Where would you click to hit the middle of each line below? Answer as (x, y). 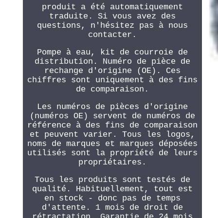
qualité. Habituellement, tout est (112, 189)
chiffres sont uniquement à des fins (112, 80)
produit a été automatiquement (112, 7)
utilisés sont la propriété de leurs (112, 153)
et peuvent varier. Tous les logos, (112, 135)
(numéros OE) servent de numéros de (112, 116)
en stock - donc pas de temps (112, 199)
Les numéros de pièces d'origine (112, 107)
